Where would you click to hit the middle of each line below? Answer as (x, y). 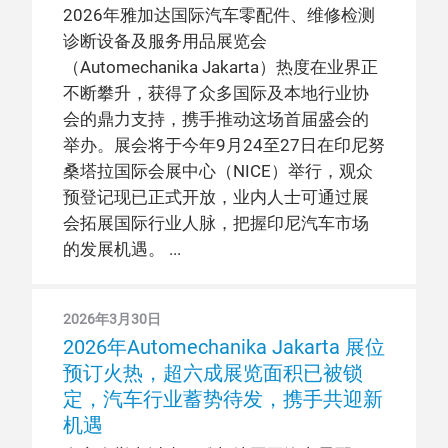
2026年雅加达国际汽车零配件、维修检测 (219, 15)
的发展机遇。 (114, 249)
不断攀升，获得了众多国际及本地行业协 (216, 93)
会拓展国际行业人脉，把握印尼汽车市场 (216, 223)
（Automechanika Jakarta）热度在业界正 (220, 67)
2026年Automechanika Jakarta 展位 (224, 347)
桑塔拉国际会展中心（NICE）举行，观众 (218, 171)
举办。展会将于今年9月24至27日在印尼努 (224, 145)
